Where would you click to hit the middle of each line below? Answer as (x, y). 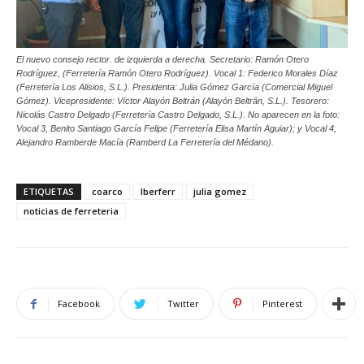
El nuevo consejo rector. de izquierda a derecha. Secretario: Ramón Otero (162, 60)
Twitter (183, 304)
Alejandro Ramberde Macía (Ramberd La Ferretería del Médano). (145, 143)
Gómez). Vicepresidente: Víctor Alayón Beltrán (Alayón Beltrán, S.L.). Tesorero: (173, 101)
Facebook (79, 304)
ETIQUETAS (49, 192)
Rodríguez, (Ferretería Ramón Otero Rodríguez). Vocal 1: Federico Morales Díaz (177, 74)
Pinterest (282, 304)
